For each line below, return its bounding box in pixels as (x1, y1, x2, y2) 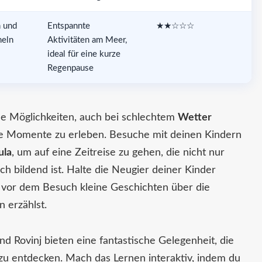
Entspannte (47, 21, 90, 30)
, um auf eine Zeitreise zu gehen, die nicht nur (11, 147, 225, 158)
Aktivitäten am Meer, (47, 35, 127, 44)
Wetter (177, 112, 212, 123)
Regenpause (47, 63, 94, 73)
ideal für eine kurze (47, 49, 120, 58)
